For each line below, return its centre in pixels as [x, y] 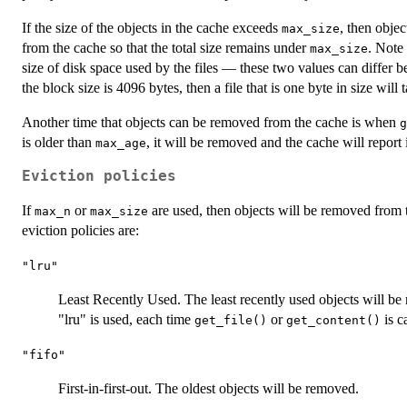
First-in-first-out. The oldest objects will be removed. [208, 388]
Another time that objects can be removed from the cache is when [211, 122]
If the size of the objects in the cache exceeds [152, 27]
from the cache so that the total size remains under [166, 47]
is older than [59, 142]
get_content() [333, 320]
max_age [121, 143]
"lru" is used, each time [126, 319]
